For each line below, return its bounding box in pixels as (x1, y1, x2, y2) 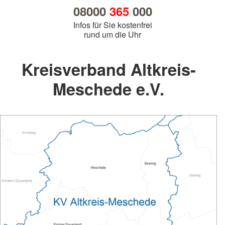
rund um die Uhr (84, 29, 141, 41)
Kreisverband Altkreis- (21, 57, 196, 81)
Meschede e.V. (53, 77, 164, 101)
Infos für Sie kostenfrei (73, 19, 152, 31)
